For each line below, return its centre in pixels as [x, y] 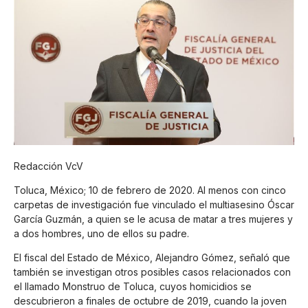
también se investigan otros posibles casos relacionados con [152, 272]
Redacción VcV [48, 166]
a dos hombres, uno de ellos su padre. [101, 234]
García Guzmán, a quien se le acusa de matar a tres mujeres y [153, 219]
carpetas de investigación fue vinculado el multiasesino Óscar [154, 205]
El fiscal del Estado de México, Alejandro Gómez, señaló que [152, 258]
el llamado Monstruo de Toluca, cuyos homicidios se [133, 287]
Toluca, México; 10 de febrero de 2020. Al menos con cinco [150, 190]
